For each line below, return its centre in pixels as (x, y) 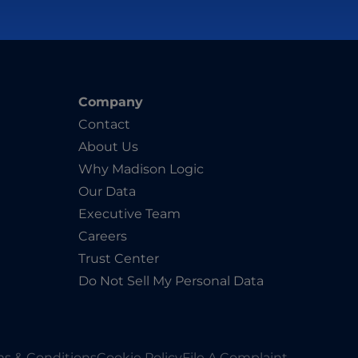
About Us (108, 147)
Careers (103, 237)
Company (111, 102)
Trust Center (119, 259)
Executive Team (129, 214)
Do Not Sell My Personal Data (171, 281)
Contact (104, 125)
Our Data (107, 192)
